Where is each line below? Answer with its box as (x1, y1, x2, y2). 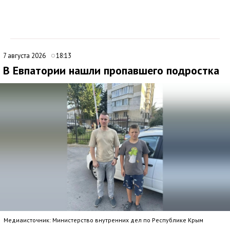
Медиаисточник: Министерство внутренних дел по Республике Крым (4, 216, 203, 224)
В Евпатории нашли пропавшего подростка (3, 63, 219, 78)
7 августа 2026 (3, 51, 47, 60)
